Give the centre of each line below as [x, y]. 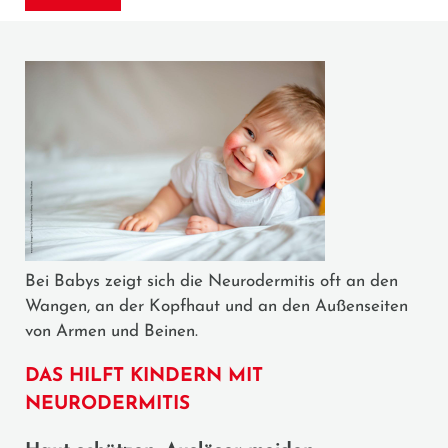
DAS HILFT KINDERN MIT [144, 376]
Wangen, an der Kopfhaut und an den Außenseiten [216, 306]
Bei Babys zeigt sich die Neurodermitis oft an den [211, 281]
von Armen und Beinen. [111, 331]
